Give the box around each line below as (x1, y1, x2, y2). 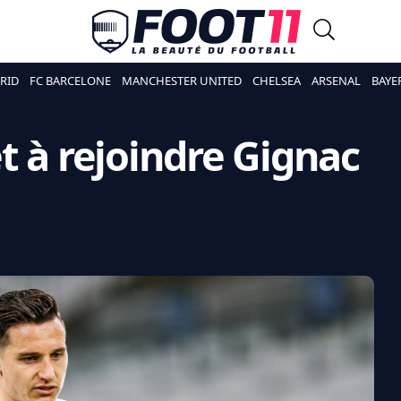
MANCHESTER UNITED (121, 73, 242, 89)
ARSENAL (311, 73, 361, 89)
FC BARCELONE (29, 73, 111, 89)
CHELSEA (252, 73, 301, 89)
